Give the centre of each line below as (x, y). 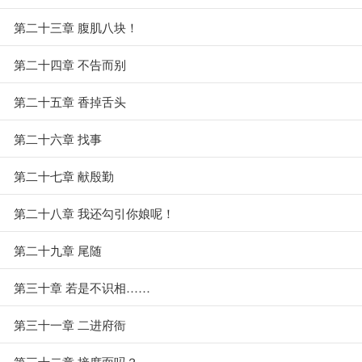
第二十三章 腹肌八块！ (76, 27)
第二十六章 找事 (58, 139)
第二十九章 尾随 (58, 250)
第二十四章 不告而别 (70, 64)
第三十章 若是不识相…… (82, 287)
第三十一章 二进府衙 (70, 324)
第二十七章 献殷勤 (64, 176)
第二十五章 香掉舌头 (70, 101)
